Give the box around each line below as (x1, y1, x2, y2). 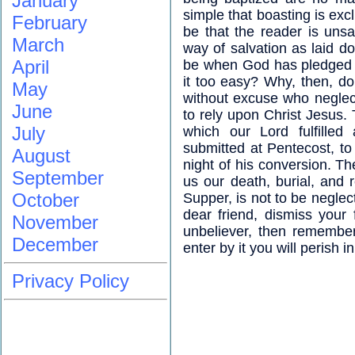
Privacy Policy (12, 270, 129, 292)
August (12, 145, 71, 166)
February (12, 12, 87, 33)
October (12, 189, 79, 211)
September (12, 167, 104, 189)
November (12, 212, 98, 233)
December (12, 234, 98, 255)
